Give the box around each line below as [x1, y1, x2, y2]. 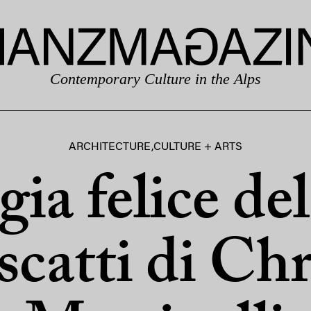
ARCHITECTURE [68, 142, 151, 153]
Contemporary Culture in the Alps [49, 69, 262, 87]
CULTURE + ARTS [153, 142, 242, 153]
